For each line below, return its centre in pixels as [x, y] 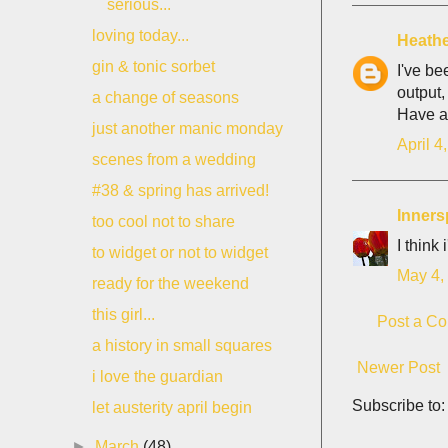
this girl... [123, 314]
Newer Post [398, 367]
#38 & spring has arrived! [180, 190]
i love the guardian [157, 376]
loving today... [140, 35]
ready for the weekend [170, 283]
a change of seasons [165, 97]
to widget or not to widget [179, 252]
